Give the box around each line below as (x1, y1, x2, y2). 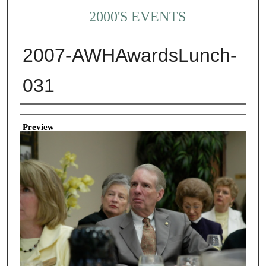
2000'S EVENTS (89, 9, 186, 25)
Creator (20, 108, 47, 118)
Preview (22, 122, 54, 132)
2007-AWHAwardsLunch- (22, 45, 237, 66)
